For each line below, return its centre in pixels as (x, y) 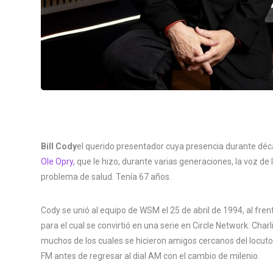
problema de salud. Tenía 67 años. (106, 176)
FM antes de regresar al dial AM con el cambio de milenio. (150, 256)
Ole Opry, (59, 161)
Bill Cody (59, 146)
